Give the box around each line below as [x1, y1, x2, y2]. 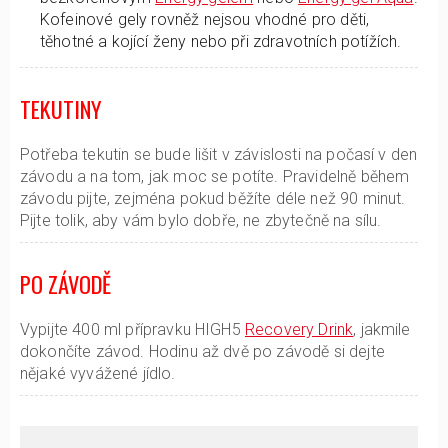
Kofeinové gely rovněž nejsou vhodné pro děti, [40, 10, 370, 29]
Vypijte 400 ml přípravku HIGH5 [20, 320, 245, 339]
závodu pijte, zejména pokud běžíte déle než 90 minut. [20, 189, 406, 208]
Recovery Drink [244, 320, 354, 339]
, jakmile [353, 320, 411, 339]
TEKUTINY [20, 92, 102, 125]
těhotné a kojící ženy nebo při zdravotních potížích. [40, 32, 402, 51]
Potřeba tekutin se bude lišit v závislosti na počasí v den [20, 145, 418, 164]
